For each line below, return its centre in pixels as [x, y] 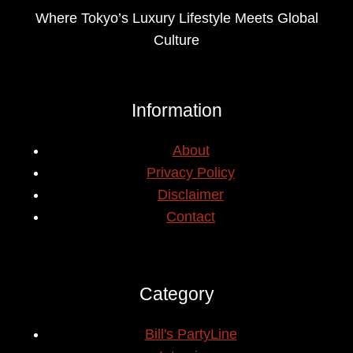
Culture [176, 40]
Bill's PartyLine [191, 334]
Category [176, 294]
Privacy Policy [191, 173]
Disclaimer [191, 195]
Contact [191, 217]
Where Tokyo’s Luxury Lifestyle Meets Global [176, 18]
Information [176, 110]
